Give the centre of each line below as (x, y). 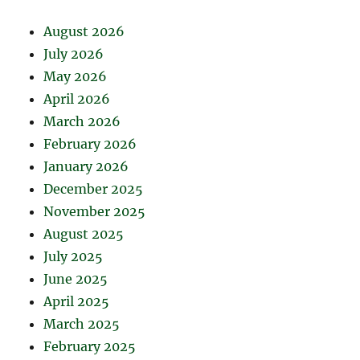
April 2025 (77, 302)
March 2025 (82, 324)
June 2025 (76, 279)
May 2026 (76, 77)
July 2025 (74, 257)
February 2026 (90, 144)
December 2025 (94, 189)
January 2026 (86, 167)
